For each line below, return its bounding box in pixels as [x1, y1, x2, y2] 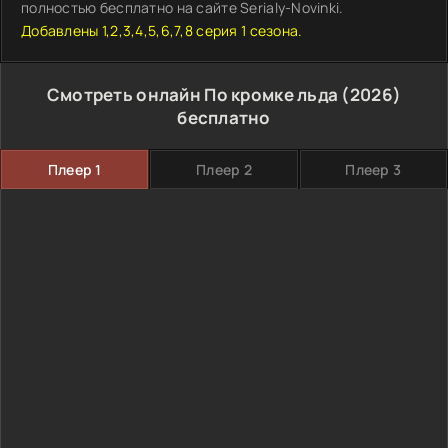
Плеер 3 [345, 160, 402, 179]
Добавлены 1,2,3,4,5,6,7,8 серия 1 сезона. [21, 21, 303, 40]
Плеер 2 [196, 160, 252, 179]
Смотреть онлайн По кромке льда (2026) [46, 83, 402, 106]
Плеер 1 [47, 160, 102, 179]
